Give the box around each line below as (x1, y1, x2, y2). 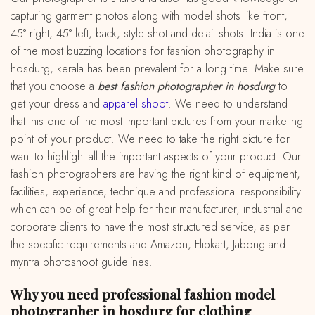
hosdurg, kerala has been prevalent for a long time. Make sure (11, 60, 304, 77)
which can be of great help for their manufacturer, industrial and (11, 200, 303, 217)
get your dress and (11, 95, 103, 112)
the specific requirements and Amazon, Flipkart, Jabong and (11, 236, 285, 252)
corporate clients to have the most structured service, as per (11, 218, 290, 235)
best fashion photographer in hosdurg (98, 77, 275, 94)
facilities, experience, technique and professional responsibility (11, 183, 301, 200)
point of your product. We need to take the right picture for (11, 130, 290, 147)
